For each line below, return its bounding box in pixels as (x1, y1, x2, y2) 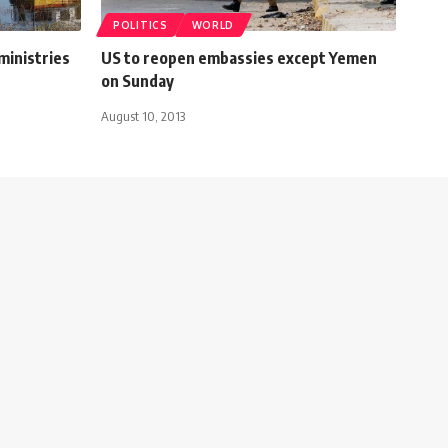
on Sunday (101, 70, 174, 91)
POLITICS (113, 18, 168, 31)
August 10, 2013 (101, 107, 185, 124)
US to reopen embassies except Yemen (101, 47, 377, 68)
